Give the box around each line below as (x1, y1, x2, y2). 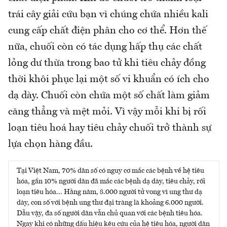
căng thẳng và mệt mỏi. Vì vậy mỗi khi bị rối (8, 106, 206, 117)
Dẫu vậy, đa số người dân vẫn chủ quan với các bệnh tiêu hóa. (17, 209, 203, 217)
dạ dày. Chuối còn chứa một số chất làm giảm (8, 90, 210, 101)
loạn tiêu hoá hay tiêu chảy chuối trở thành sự (8, 123, 211, 133)
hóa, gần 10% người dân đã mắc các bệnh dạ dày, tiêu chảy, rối (17, 177, 205, 185)
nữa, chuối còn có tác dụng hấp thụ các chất (8, 42, 202, 52)
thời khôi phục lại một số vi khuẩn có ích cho (8, 74, 209, 85)
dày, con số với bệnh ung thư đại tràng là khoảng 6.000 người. (17, 199, 204, 206)
